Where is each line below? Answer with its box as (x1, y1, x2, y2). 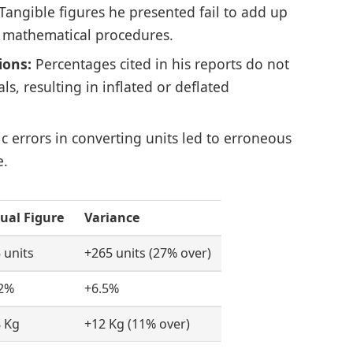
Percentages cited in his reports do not (31, 54, 289, 73)
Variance (84, 209, 140, 227)
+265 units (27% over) (84, 244, 211, 262)
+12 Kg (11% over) (84, 315, 190, 333)
